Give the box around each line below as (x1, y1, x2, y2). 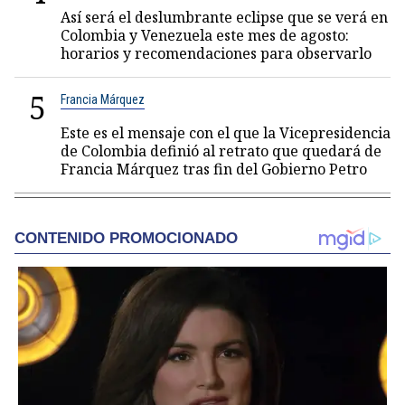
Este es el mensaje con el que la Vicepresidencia (61, 123, 391, 143)
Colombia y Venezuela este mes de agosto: (61, 25, 349, 45)
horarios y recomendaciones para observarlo (61, 43, 372, 63)
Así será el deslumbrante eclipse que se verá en (61, 7, 388, 27)
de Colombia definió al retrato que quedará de (61, 141, 381, 161)
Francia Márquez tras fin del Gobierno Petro (61, 159, 367, 179)
